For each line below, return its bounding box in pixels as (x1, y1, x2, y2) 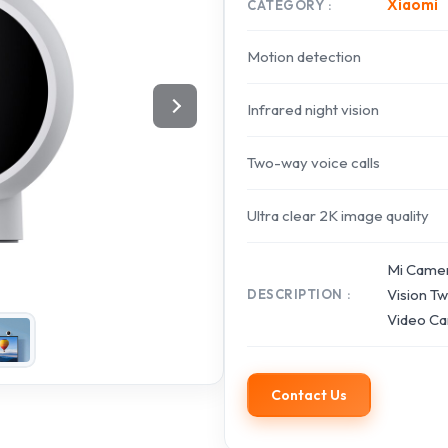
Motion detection (247, 47, 361, 66)
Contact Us (271, 386, 347, 404)
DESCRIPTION (247, 286, 343, 302)
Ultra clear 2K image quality (247, 206, 429, 225)
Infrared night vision (247, 100, 379, 119)
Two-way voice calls (247, 153, 380, 172)
